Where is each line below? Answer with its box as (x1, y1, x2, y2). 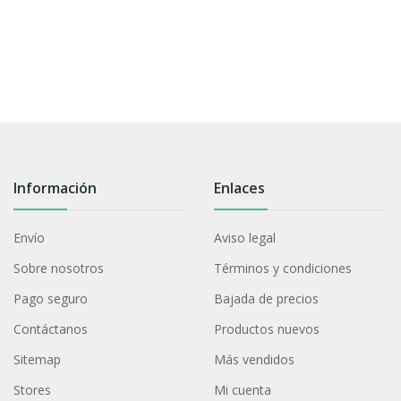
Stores (13, 380, 51, 398)
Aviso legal (214, 228, 277, 246)
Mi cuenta (214, 380, 272, 398)
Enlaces (214, 177, 266, 198)
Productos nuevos (214, 320, 320, 337)
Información (13, 177, 97, 198)
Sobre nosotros (13, 259, 104, 277)
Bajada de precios (214, 289, 320, 307)
